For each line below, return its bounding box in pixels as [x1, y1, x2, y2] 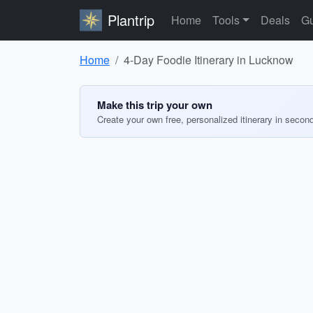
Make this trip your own [97, 97, 212, 112]
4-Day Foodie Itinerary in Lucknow [124, 52, 293, 68]
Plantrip [108, 10, 154, 30]
